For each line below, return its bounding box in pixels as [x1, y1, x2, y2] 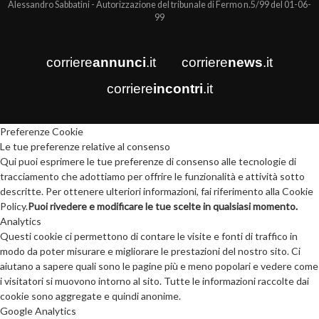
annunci [93, 54, 146, 70]
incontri [152, 80, 203, 96]
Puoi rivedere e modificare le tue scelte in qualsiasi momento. [28, 199, 298, 212]
